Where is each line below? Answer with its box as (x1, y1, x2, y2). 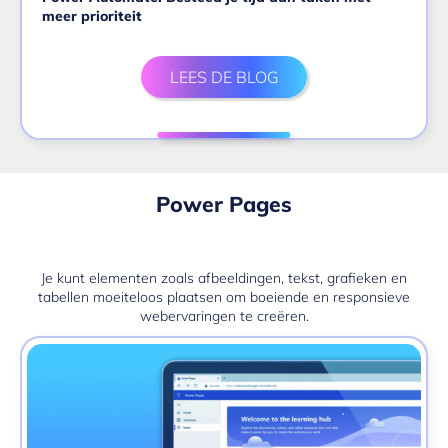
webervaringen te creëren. (139, 306, 309, 325)
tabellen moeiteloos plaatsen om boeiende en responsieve (38, 287, 410, 306)
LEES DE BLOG (169, 67, 279, 88)
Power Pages (156, 190, 292, 217)
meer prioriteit (42, 7, 142, 26)
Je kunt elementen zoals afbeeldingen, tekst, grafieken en (41, 268, 407, 287)
